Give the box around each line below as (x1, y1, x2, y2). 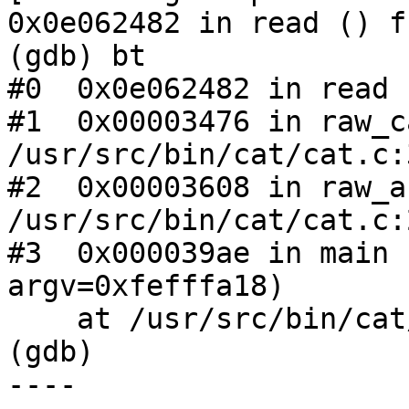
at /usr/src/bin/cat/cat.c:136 (7, 302, 77, 336)
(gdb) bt (7, 39, 146, 73)
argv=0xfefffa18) (7, 269, 285, 303)
